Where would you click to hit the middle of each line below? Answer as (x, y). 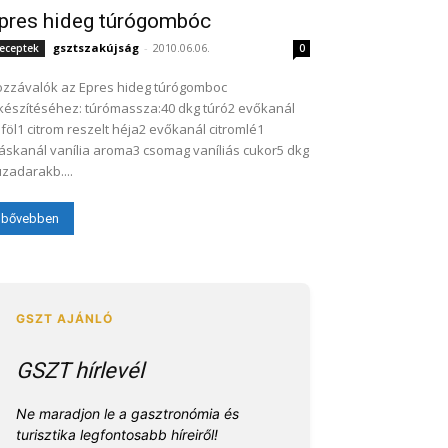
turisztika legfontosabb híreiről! (117, 435)
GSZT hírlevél (80, 371)
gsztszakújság (96, 48)
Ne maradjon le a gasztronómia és (127, 414)
